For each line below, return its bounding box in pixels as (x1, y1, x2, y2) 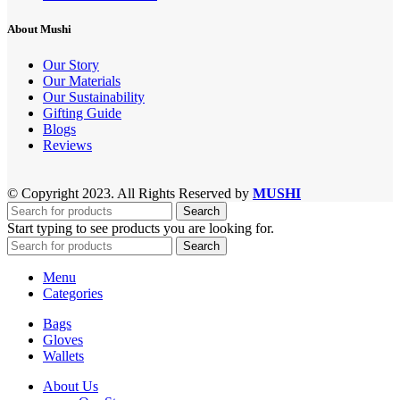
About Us (43, 378, 98, 394)
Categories (43, 285, 103, 301)
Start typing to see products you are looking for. (7, 220, 274, 236)
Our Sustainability (43, 88, 145, 104)
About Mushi (7, 22, 71, 37)
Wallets (43, 347, 84, 363)
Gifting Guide (43, 104, 121, 121)
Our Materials (43, 72, 121, 88)
